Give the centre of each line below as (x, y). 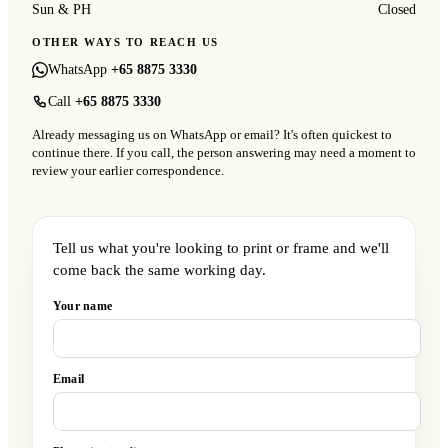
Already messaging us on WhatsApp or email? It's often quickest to (212, 135)
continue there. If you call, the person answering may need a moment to (224, 153)
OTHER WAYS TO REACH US (125, 42)
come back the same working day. (159, 270)
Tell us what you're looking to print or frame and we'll (221, 248)
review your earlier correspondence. (128, 171)
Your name (83, 306)
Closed (397, 10)
